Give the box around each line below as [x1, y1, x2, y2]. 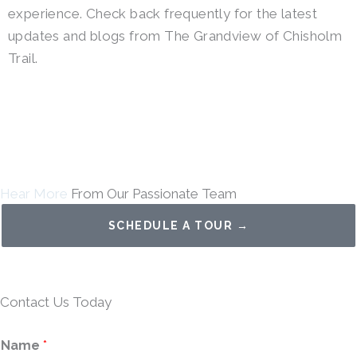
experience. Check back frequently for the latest [8, 6, 318, 22]
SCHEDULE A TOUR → [108, 219, 249, 233]
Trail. [8, 50, 38, 66]
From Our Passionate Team [68, 186, 237, 202]
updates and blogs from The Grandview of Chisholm [8, 28, 343, 44]
